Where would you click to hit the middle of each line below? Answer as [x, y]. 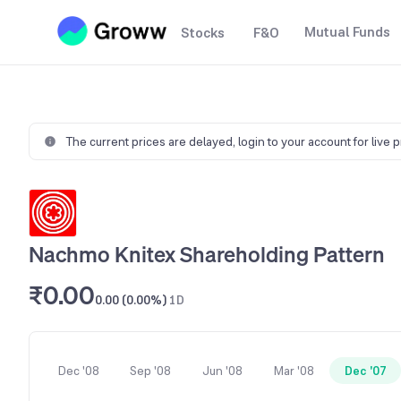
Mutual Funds [347, 32]
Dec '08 [79, 371]
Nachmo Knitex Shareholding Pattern [207, 254]
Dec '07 [365, 371]
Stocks [203, 33]
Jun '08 [222, 371]
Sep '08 [150, 371]
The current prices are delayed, [152, 141]
